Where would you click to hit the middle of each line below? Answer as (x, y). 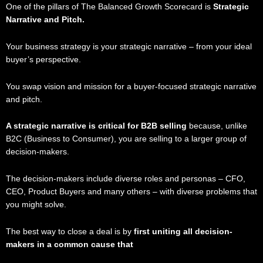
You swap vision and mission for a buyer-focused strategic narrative (131, 86)
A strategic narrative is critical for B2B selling (97, 126)
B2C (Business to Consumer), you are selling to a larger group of (126, 139)
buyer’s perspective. (45, 59)
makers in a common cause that (70, 245)
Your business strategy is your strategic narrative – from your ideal (129, 46)
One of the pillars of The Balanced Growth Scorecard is (109, 6)
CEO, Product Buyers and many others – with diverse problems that (131, 192)
